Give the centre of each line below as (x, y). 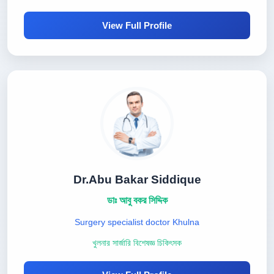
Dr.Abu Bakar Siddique (137, 180)
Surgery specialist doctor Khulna (137, 222)
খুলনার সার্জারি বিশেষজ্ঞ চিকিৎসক (137, 243)
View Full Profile (137, 25)
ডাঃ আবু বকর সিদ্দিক (137, 200)
